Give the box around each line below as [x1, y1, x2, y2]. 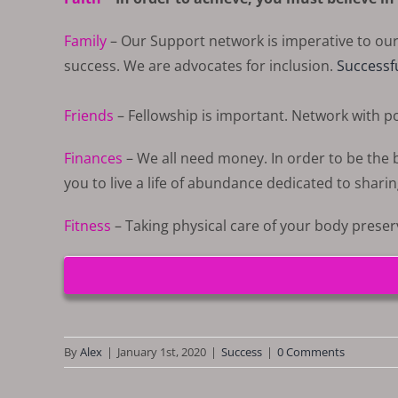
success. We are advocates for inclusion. [64, 55, 337, 76]
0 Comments [277, 343, 345, 360]
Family [64, 30, 110, 51]
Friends [64, 105, 114, 125]
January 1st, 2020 [117, 343, 206, 360]
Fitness [64, 215, 111, 235]
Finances [64, 147, 123, 168]
